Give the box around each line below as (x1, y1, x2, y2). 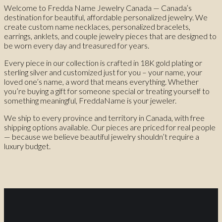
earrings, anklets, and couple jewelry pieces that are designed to (4, 31, 217, 41)
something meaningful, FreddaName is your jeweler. (4, 96, 176, 106)
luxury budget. (4, 141, 51, 151)
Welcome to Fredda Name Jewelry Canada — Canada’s (4, 3, 192, 13)
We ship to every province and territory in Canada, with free (4, 113, 205, 123)
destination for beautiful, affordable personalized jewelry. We (4, 12, 208, 22)
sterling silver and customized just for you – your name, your (4, 67, 202, 77)
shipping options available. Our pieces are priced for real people (4, 122, 216, 132)
